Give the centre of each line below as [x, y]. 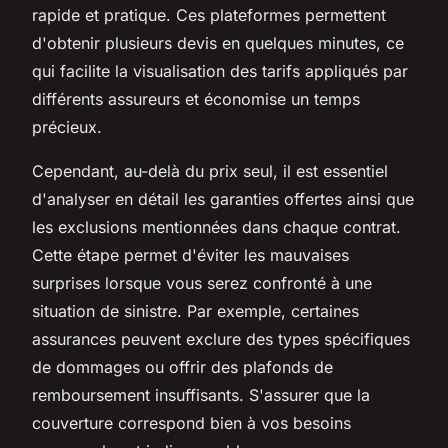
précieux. [67, 126]
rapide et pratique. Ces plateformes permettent [209, 14]
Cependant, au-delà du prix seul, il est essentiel [210, 170]
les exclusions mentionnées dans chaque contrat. [216, 226]
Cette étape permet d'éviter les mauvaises [190, 254]
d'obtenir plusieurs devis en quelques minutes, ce [218, 42]
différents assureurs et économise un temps [196, 98]
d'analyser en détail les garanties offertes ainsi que [223, 198]
